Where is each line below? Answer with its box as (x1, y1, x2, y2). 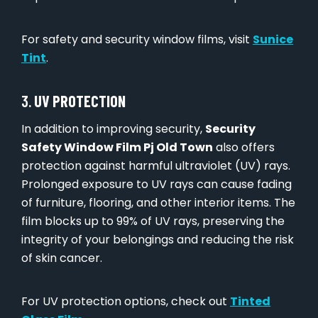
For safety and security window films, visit (21, 31, 253, 48)
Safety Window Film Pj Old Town (21, 139, 213, 156)
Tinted (230, 293, 270, 310)
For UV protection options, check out (21, 293, 230, 310)
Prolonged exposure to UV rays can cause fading (21, 176, 292, 193)
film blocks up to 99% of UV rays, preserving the (21, 213, 285, 230)
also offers (213, 139, 275, 156)
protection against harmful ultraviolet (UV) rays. (21, 158, 290, 175)
